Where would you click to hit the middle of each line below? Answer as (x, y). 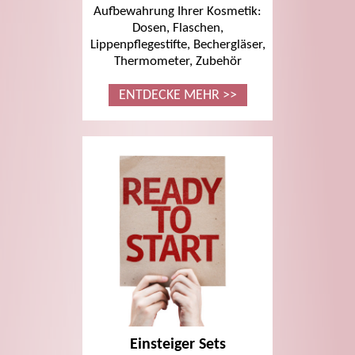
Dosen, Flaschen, (177, 29)
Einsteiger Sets (177, 345)
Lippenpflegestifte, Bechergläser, (177, 45)
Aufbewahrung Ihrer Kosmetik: (177, 12)
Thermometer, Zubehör (177, 62)
